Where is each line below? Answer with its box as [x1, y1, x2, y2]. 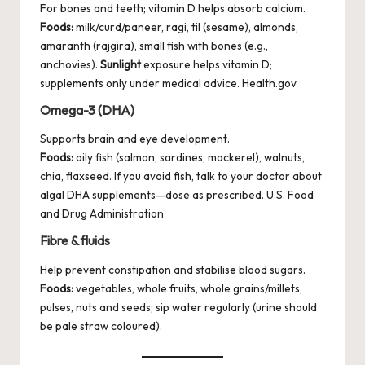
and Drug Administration [40, 206, 164, 222]
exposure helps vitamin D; [141, 56, 272, 72]
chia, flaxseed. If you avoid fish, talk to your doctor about [40, 169, 322, 184]
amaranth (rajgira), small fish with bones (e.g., [40, 37, 268, 53]
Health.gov [242, 75, 297, 90]
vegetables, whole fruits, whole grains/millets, [73, 280, 302, 296]
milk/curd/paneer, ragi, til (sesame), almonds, [73, 19, 298, 34]
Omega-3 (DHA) [40, 101, 134, 118]
